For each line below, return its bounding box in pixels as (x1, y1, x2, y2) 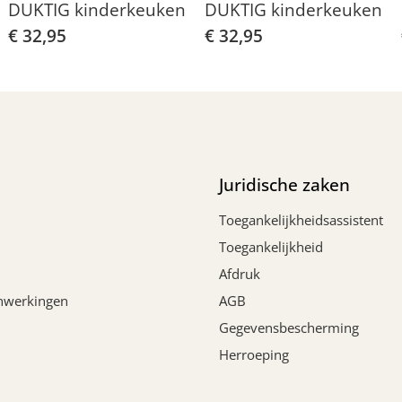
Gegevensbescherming (219, 318, 359, 336)
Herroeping (219, 345, 289, 363)
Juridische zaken (219, 172, 350, 197)
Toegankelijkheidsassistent (219, 210, 383, 229)
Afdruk (219, 264, 260, 283)
